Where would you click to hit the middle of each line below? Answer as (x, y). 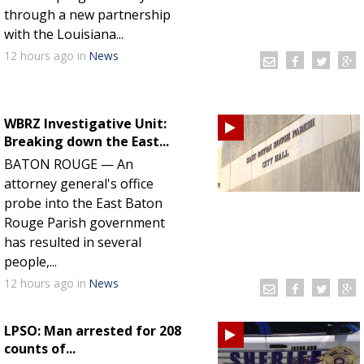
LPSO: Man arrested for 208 (93, 330)
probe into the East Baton (83, 203)
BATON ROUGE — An (69, 164)
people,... (30, 261)
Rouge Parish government (84, 222)
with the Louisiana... (64, 34)
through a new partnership (87, 14)
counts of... (40, 348)
